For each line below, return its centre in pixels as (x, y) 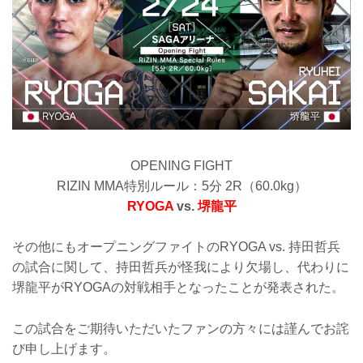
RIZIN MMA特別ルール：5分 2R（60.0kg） (181, 186)
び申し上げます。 (64, 348)
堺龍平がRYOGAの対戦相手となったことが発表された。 (178, 288)
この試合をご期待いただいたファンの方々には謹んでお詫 (181, 328)
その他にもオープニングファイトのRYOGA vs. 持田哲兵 (176, 247)
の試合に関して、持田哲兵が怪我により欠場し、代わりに (181, 267)
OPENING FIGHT (181, 165)
